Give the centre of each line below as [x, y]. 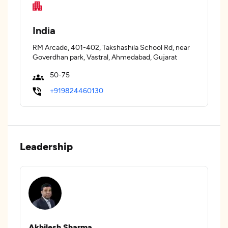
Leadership [46, 146]
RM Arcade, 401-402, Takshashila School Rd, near [111, 47]
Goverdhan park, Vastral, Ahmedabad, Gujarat [105, 57]
